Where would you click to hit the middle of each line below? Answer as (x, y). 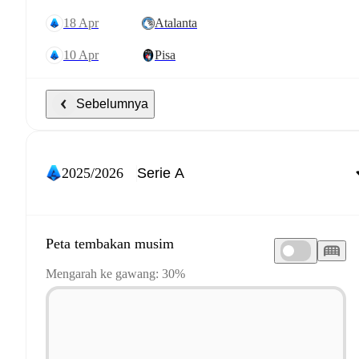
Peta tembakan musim (110, 243)
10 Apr (84, 55)
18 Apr (84, 23)
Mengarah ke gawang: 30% (115, 273)
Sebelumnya (112, 104)
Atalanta (176, 23)
